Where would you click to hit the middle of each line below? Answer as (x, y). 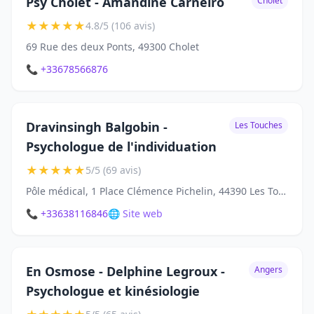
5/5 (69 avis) (113, 170)
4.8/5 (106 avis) (120, 26)
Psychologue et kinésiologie (113, 291)
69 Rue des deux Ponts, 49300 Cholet (112, 47)
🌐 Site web (135, 214)
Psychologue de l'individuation (121, 147)
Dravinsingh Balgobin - (97, 127)
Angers (268, 270)
